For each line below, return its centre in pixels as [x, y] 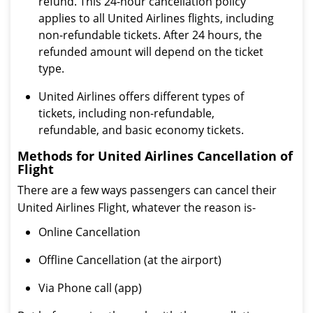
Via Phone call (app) [90, 288]
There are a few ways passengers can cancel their [147, 190]
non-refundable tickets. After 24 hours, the [150, 35]
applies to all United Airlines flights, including [156, 18]
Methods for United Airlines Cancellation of [155, 156]
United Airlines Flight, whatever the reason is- [137, 208]
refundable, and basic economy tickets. [141, 130]
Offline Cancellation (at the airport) [130, 260]
